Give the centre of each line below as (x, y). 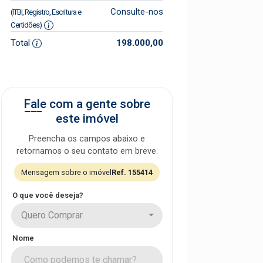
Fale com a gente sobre (87, 104)
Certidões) (26, 25)
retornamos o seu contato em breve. (87, 151)
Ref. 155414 (132, 172)
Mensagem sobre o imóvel (66, 172)
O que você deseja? (48, 195)
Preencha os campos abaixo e (87, 139)
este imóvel (87, 119)
